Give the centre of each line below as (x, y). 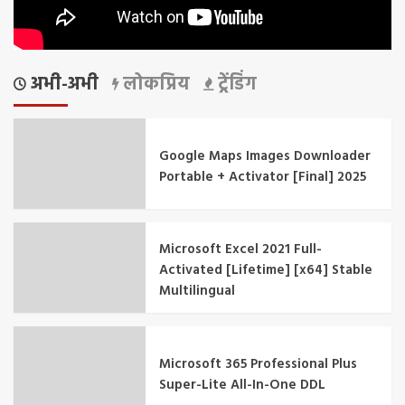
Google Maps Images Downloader (265, 156)
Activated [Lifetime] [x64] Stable (266, 271)
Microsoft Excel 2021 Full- (241, 250)
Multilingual (198, 292)
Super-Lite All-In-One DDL (243, 385)
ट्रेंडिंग (235, 85)
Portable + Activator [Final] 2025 (263, 177)
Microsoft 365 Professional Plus (259, 364)
